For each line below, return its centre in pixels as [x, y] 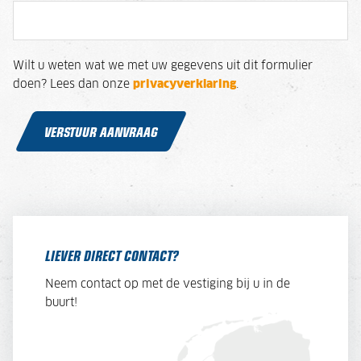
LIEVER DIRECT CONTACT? [112, 255]
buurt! [61, 303]
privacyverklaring [185, 84]
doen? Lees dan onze [73, 84]
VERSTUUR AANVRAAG [102, 131]
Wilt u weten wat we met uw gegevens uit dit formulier [163, 66]
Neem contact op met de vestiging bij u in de [168, 284]
